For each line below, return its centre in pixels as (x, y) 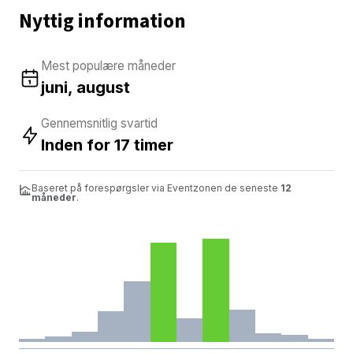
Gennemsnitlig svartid (99, 123)
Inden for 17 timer (107, 145)
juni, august (85, 87)
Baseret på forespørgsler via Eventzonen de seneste (156, 188)
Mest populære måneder (108, 65)
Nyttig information (102, 21)
